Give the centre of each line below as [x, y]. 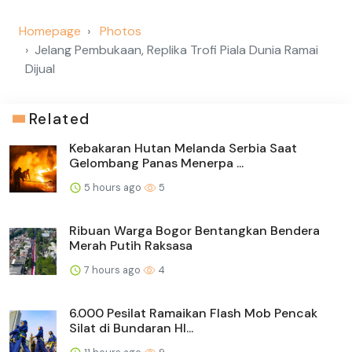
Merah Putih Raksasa [131, 245]
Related [59, 119]
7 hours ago [112, 269]
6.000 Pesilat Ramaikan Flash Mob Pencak [193, 313]
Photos [121, 31]
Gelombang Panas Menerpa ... [156, 163]
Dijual [40, 68]
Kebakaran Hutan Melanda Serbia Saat [183, 148]
